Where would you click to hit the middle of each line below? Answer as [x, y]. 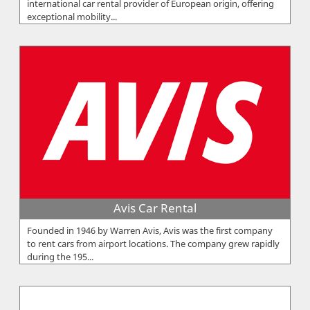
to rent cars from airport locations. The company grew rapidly [153, 243]
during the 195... [60, 256]
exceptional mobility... [72, 16]
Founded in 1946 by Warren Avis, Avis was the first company [150, 230]
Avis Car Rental [155, 208]
